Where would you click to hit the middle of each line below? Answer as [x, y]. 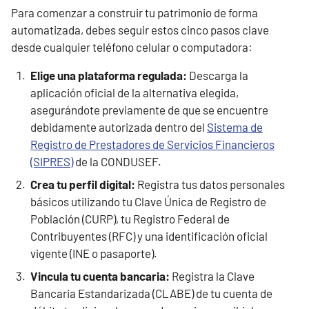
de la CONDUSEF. [117, 161]
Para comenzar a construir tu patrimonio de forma [134, 12]
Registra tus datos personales [210, 184]
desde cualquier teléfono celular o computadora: [132, 47]
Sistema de [235, 127]
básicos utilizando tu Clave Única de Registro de [148, 201]
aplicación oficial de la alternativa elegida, [134, 92]
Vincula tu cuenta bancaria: [100, 276]
